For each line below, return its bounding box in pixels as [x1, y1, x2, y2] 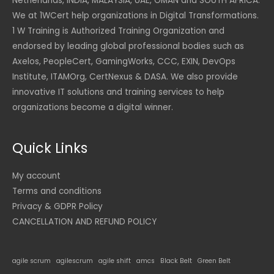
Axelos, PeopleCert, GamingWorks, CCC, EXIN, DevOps [12, 55, 235, 67]
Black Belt [160, 256, 192, 265]
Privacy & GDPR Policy [12, 200, 103, 212]
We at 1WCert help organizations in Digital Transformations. [12, 9, 259, 21]
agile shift [98, 256, 131, 265]
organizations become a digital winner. [12, 101, 173, 113]
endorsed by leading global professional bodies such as [12, 40, 244, 52]
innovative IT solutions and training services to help [12, 86, 224, 98]
